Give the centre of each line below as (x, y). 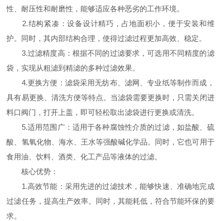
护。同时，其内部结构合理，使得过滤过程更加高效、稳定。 (107, 38)
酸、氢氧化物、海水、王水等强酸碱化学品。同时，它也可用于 (110, 142)
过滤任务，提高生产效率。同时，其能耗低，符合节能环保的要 (110, 201)
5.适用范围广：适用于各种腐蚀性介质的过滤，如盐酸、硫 (110, 127)
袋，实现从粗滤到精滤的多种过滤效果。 (73, 68)
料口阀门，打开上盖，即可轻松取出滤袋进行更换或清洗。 (103, 112)
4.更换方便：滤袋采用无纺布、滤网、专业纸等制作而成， (110, 83)
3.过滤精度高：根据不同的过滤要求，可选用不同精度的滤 (110, 53)
